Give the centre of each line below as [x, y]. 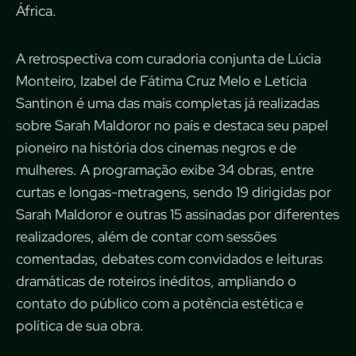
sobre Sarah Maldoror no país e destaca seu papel [172, 126]
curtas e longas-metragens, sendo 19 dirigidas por [174, 192]
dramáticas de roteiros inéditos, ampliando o [156, 281]
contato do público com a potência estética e [160, 304]
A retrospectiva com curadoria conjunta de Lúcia [168, 59]
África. [36, 11]
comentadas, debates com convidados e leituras [169, 259]
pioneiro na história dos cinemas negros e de [156, 148]
